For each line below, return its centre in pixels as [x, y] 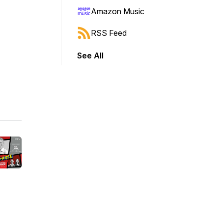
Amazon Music [118, 11]
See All [90, 55]
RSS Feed [109, 33]
